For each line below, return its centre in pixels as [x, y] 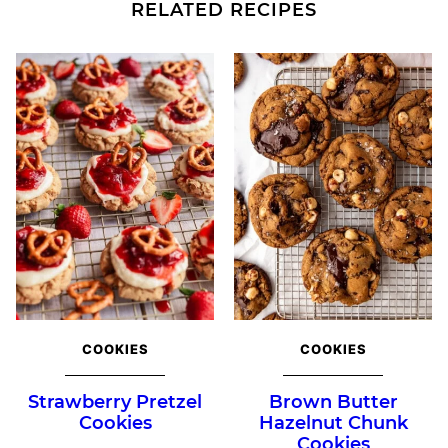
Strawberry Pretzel [115, 402]
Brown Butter [333, 402]
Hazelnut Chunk [333, 423]
